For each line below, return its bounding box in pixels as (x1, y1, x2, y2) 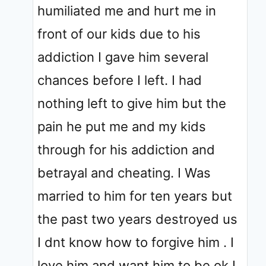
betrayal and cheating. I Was (37, 164, 211, 180)
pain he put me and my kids (37, 118, 206, 134)
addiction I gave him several (37, 49, 208, 65)
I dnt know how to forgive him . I (37, 234, 234, 250)
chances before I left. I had (37, 72, 202, 88)
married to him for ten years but (37, 188, 232, 204)
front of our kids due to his (37, 26, 201, 42)
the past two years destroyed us (37, 211, 237, 227)
